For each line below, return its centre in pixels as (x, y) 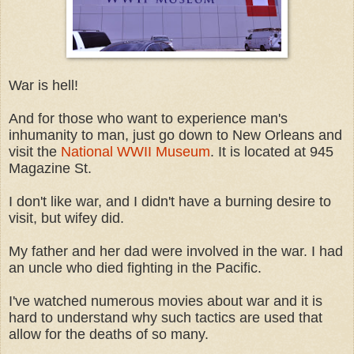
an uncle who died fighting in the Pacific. (135, 267)
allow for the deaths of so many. (109, 334)
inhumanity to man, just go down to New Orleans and (175, 135)
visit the (35, 151)
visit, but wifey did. (66, 218)
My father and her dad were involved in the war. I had (176, 251)
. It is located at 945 (272, 151)
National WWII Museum (136, 151)
